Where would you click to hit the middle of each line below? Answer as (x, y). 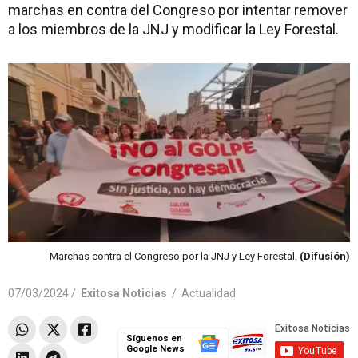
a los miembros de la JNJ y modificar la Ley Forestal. (173, 29)
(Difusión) (325, 256)
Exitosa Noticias (124, 293)
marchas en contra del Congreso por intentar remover (178, 10)
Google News (155, 348)
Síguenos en (154, 338)
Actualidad (209, 293)
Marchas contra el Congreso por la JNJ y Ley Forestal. (175, 256)
